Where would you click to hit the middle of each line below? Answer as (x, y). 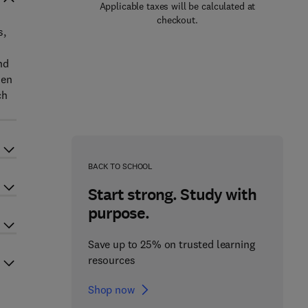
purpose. (119, 213)
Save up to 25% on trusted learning (171, 244)
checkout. (177, 20)
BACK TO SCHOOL (120, 166)
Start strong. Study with (172, 195)
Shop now (111, 289)
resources (111, 260)
